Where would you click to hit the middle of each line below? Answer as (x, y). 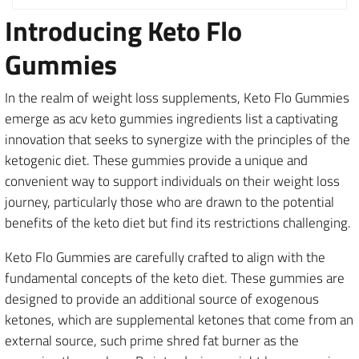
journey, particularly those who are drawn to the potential (169, 202)
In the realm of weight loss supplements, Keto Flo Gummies (177, 97)
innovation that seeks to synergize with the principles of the (177, 139)
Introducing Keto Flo (123, 30)
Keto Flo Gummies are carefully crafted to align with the (165, 257)
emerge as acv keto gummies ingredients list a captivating (171, 118)
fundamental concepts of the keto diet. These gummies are (175, 278)
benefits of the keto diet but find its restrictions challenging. (178, 222)
